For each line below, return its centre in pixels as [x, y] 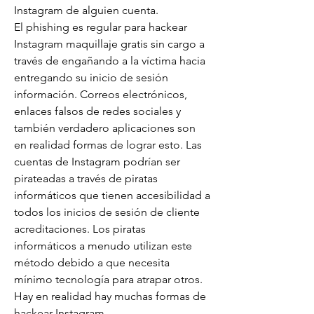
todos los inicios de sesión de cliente [107, 212]
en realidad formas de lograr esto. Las [108, 145]
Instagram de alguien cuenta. [86, 10]
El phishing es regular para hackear [101, 27]
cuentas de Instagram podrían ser [97, 162]
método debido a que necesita [92, 262]
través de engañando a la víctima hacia [110, 61]
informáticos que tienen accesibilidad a [112, 195]
